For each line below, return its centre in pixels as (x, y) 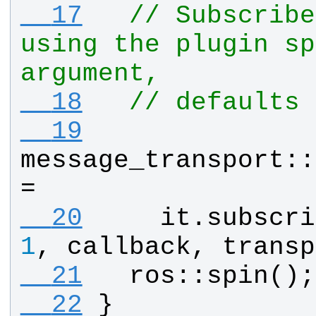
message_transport (152, 161)
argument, (90, 74)
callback (129, 248)
